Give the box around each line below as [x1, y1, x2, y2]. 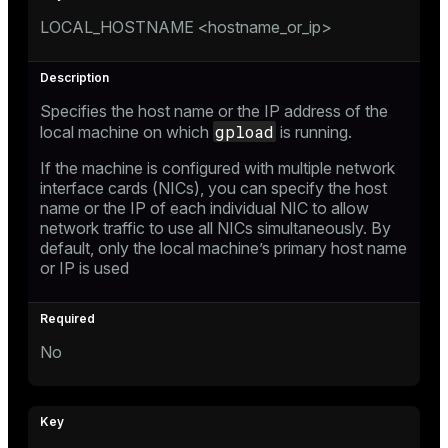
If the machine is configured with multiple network [40, 157, 395, 178]
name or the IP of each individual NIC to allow [40, 197, 369, 218]
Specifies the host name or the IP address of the [40, 100, 388, 121]
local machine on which [40, 121, 213, 142]
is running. [276, 121, 352, 142]
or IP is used [40, 257, 129, 278]
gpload [215, 120, 274, 142]
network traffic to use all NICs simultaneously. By [40, 217, 391, 238]
